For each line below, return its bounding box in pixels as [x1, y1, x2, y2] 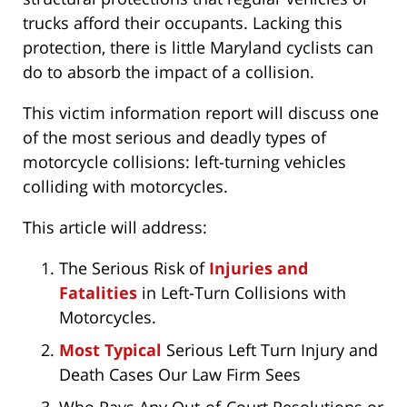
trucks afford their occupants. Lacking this [23, 12, 342, 35]
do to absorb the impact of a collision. [23, 61, 314, 84]
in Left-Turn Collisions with [137, 282, 346, 304]
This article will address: [23, 216, 207, 239]
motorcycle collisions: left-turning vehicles [23, 151, 346, 174]
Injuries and [209, 257, 308, 280]
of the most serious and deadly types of [23, 126, 326, 149]
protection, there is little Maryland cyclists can [23, 36, 373, 59]
